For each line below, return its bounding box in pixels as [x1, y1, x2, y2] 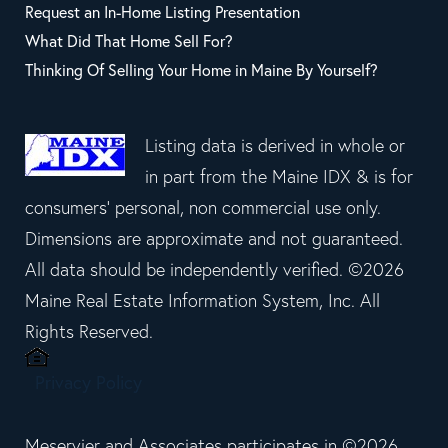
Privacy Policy [35, 370, 142, 394]
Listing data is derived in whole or [145, 133, 405, 157]
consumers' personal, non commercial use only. [25, 195, 381, 219]
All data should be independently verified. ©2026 [25, 257, 404, 281]
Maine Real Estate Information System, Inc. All [25, 288, 380, 312]
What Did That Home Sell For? [25, 30, 233, 51]
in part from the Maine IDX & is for [145, 164, 413, 188]
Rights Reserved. [25, 319, 153, 343]
